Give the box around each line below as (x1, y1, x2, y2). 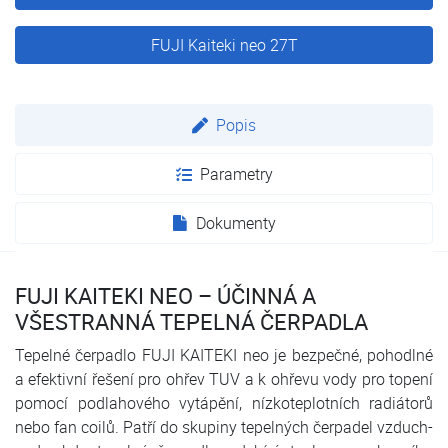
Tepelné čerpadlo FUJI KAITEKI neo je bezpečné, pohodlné (15, 344, 433, 367)
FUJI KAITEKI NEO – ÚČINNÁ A (15, 281, 316, 311)
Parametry (199, 163, 273, 186)
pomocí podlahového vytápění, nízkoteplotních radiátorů (15, 392, 433, 415)
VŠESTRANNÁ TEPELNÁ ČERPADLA (15, 307, 368, 337)
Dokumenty (196, 212, 276, 235)
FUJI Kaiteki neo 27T (150, 34, 298, 57)
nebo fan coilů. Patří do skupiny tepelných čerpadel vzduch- (15, 416, 433, 439)
